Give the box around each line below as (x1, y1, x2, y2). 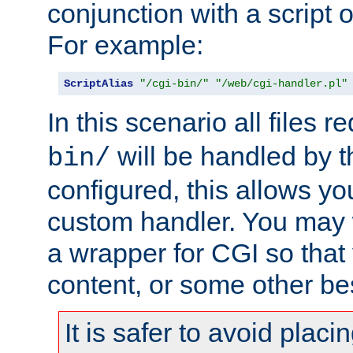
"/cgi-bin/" (139, 76, 209, 90)
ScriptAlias (64, 76, 133, 90)
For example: (47, 29, 203, 60)
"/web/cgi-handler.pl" (215, 76, 347, 90)
